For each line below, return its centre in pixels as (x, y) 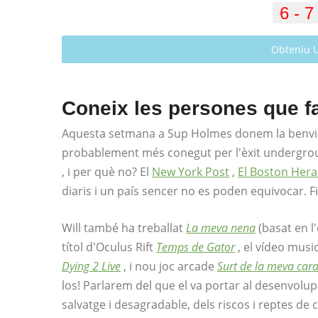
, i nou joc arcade (170, 266)
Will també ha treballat (124, 228)
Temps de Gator (196, 247)
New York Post (191, 172)
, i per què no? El (107, 172)
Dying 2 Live (91, 266)
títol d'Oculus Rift (109, 247)
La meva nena (221, 228)
